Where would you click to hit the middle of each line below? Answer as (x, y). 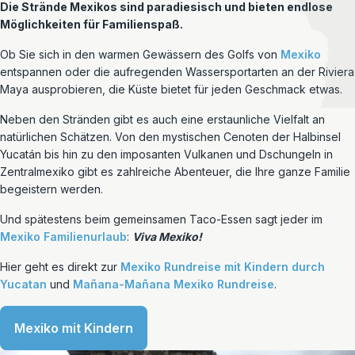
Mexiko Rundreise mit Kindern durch (223, 267)
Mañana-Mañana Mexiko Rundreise (174, 284)
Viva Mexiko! (167, 237)
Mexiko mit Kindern (74, 328)
